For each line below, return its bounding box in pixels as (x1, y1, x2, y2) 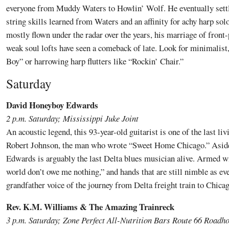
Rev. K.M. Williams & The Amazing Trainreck (6, 200, 174, 213)
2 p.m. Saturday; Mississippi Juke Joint (6, 112, 139, 124)
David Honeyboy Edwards (6, 98, 98, 111)
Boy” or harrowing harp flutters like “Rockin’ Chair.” (6, 55, 184, 67)
